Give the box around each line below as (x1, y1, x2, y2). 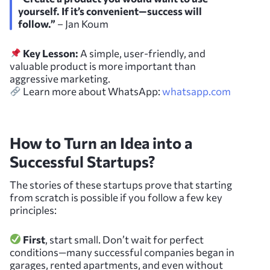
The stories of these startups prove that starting (10, 178, 232, 191)
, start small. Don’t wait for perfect (45, 233, 204, 246)
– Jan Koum (55, 17, 108, 30)
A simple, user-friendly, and (78, 46, 206, 60)
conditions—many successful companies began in (10, 245, 234, 259)
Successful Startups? (10, 151, 155, 171)
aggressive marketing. (10, 72, 110, 85)
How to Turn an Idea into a (10, 133, 192, 152)
